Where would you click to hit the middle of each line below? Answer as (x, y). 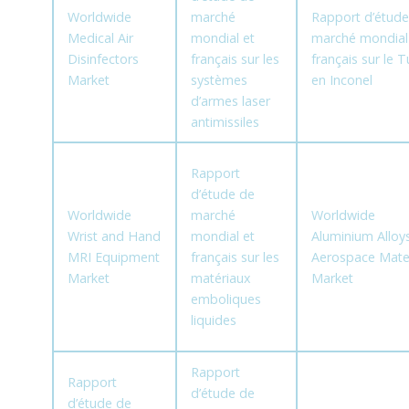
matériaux (220, 278)
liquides (213, 320)
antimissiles (225, 122)
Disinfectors (103, 59)
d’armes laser (230, 101)
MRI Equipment (113, 257)
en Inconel (341, 80)
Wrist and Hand (114, 236)
